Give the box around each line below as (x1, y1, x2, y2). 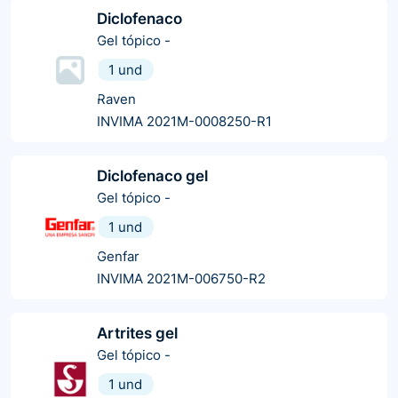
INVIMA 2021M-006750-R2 (97, 269, 266, 287)
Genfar (97, 247, 139, 265)
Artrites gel (97, 323, 178, 342)
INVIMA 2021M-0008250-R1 (97, 112, 272, 130)
